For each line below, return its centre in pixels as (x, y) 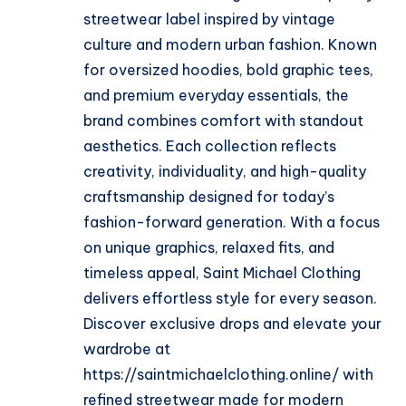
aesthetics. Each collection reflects (210, 146)
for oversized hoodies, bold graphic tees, (228, 70)
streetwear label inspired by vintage (209, 19)
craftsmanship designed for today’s (209, 197)
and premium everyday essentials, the (216, 96)
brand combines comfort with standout (223, 121)
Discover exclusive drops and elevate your (232, 324)
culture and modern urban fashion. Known (230, 45)
